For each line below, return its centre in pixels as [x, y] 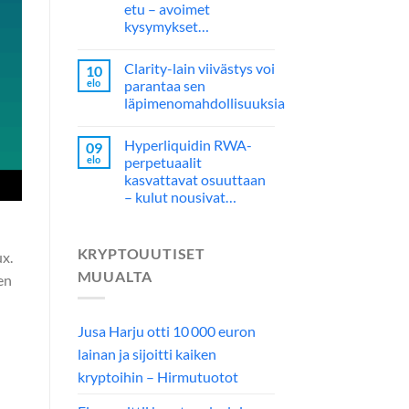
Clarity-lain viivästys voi [199, 68]
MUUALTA [115, 276]
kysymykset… [166, 26]
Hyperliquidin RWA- [188, 144]
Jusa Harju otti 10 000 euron [166, 331]
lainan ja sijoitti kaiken [147, 354]
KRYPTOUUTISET [141, 253]
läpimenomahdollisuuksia [204, 102]
